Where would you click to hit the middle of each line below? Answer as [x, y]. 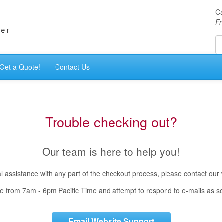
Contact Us [72, 67]
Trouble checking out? [111, 122]
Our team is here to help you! [111, 151]
